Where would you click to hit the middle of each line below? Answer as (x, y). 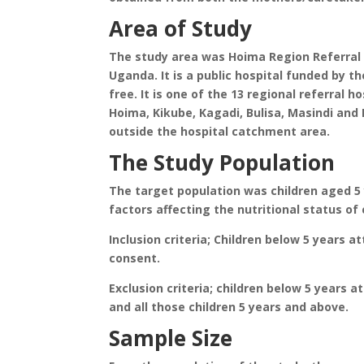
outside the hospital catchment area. (220, 131)
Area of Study (181, 28)
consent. (135, 258)
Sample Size (171, 338)
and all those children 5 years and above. (229, 307)
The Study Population (222, 162)
